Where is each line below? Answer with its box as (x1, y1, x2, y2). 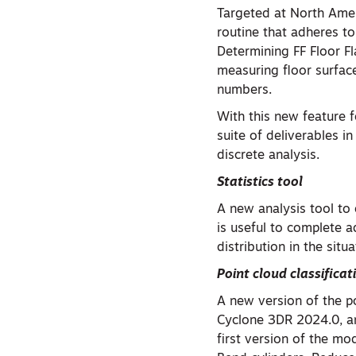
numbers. (217, 84, 277, 98)
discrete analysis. (217, 149, 320, 163)
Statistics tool (217, 176, 304, 190)
